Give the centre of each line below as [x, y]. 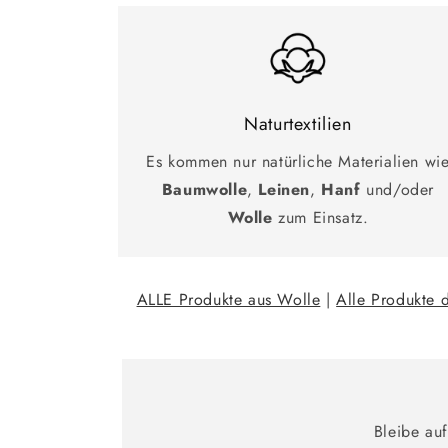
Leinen [284, 189]
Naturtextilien [298, 123]
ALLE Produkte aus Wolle [228, 299]
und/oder [397, 189]
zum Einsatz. [320, 217]
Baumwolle [204, 189]
